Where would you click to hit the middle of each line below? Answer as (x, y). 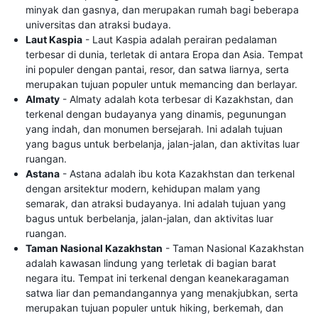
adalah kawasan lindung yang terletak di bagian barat (151, 263)
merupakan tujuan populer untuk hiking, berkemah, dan (154, 307)
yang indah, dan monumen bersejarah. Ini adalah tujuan (154, 128)
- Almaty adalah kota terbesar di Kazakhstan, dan (176, 99)
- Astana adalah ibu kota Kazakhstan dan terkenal (177, 173)
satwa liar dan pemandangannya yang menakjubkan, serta (162, 292)
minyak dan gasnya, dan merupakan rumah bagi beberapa (162, 9)
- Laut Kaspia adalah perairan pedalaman (180, 39)
